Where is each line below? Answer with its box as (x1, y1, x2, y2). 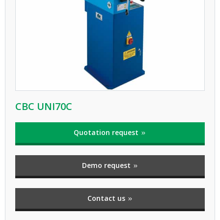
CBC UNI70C (15, 100, 72, 113)
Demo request (82, 161, 133, 170)
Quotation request (74, 128, 140, 137)
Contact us (87, 193, 127, 203)
